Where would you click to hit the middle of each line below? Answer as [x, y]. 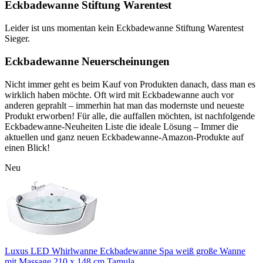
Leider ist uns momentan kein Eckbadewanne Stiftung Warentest [124, 28]
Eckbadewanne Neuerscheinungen [87, 61]
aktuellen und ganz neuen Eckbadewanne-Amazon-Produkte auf [124, 137]
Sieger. [17, 39]
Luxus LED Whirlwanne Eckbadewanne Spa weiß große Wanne [125, 251]
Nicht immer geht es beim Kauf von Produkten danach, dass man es [130, 84]
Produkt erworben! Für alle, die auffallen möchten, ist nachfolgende [130, 116]
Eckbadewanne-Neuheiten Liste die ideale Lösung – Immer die [122, 126]
